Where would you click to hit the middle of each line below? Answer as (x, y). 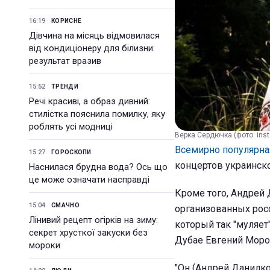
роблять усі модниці (71, 127)
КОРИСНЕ (67, 21)
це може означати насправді (89, 180)
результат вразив (65, 61)
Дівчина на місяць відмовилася (94, 36)
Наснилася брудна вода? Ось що (98, 167)
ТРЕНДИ (65, 86)
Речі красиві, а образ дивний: (89, 101)
